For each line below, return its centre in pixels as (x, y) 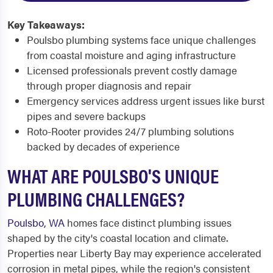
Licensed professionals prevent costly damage (132, 70)
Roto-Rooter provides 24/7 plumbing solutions (130, 131)
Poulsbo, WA (36, 222)
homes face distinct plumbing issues (148, 222)
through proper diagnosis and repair (109, 85)
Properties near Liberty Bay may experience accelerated (134, 253)
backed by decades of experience (103, 146)
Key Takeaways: (46, 24)
